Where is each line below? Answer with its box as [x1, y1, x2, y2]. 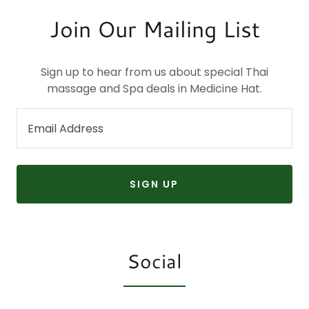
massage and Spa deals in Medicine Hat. [47, 81, 262, 97]
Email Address [28, 121, 103, 137]
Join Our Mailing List [49, 13, 260, 44]
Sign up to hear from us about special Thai [41, 64, 268, 80]
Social [127, 247, 182, 275]
